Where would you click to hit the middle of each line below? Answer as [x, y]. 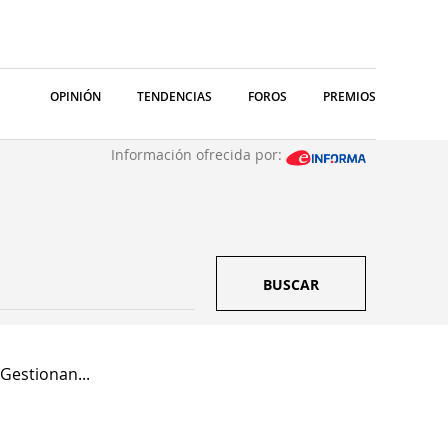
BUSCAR [291, 284]
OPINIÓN [75, 96]
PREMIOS [349, 96]
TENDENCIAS [174, 96]
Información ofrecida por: [198, 154]
